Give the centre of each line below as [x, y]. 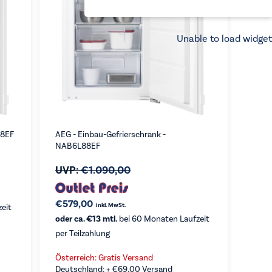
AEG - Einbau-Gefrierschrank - [110, 134]
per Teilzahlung [82, 233]
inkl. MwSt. [110, 205]
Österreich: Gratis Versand [104, 258]
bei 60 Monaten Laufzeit [163, 219]
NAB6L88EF [77, 146]
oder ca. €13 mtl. [86, 219]
